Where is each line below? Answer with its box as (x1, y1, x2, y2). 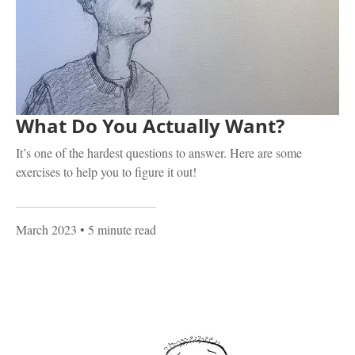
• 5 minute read (77, 220, 156, 238)
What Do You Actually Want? (16, 112, 284, 139)
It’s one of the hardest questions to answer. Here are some (16, 143, 302, 161)
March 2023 (16, 220, 77, 238)
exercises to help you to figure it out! (16, 162, 197, 180)
